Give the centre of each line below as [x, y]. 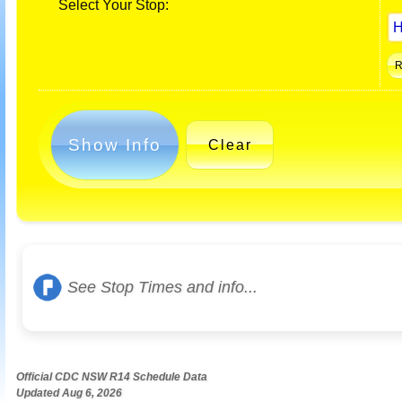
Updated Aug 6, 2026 [69, 393]
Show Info [115, 144]
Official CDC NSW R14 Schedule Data [112, 376]
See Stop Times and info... [162, 287]
